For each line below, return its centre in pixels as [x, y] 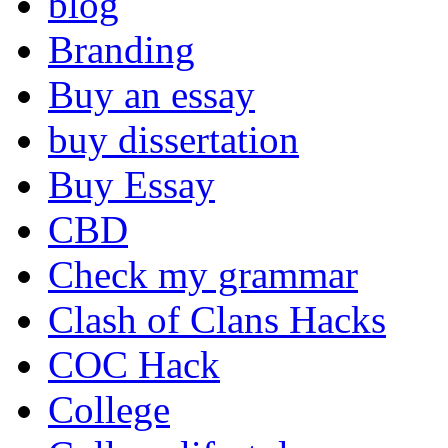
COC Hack [134, 365]
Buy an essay [151, 95]
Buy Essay [131, 185]
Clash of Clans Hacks [217, 320]
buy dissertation [173, 140]
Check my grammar [203, 275]
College [109, 410]
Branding [121, 50]
